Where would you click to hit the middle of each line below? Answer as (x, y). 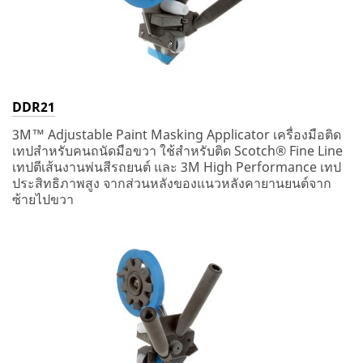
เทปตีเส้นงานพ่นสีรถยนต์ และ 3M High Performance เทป (177, 167)
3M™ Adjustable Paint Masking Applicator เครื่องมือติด (177, 135)
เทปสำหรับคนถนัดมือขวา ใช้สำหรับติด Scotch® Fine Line (177, 151)
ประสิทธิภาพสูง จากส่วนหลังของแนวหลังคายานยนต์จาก (172, 184)
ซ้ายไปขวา (43, 200)
